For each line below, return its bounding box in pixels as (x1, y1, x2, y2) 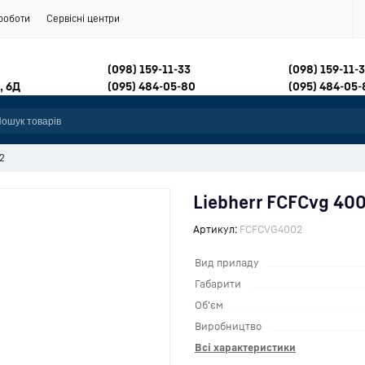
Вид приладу (195, 256, 259, 269)
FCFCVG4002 (240, 222, 303, 235)
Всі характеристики (195, 341, 296, 354)
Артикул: (193, 222, 238, 235)
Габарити (195, 277, 241, 290)
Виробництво (195, 319, 262, 332)
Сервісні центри (46, 12, 120, 24)
